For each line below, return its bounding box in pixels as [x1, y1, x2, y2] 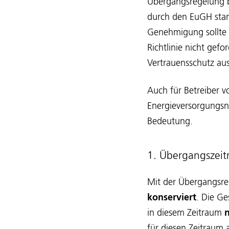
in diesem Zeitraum [147, 209, 224, 218]
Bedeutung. [147, 117, 193, 126]
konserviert [147, 193, 196, 202]
